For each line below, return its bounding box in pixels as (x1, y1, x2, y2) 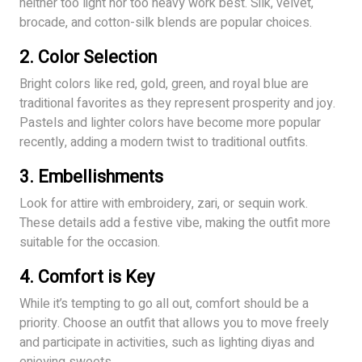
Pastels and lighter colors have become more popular (19, 112, 321, 133)
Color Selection (38, 44, 157, 70)
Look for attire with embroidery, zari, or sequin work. (19, 193, 308, 213)
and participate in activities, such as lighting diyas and (19, 332, 314, 352)
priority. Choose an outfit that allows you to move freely (19, 313, 329, 333)
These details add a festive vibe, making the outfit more (19, 213, 330, 233)
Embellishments (38, 163, 163, 190)
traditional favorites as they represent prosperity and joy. (19, 93, 335, 113)
